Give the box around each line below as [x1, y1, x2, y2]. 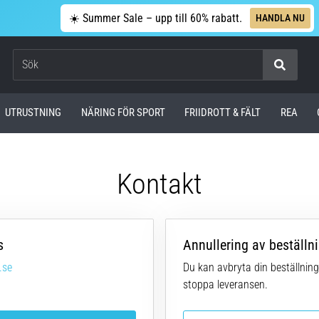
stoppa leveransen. [183, 277, 268, 291]
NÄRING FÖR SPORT [80, 106, 165, 120]
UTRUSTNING [5, 106, 62, 120]
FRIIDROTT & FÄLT [184, 106, 261, 120]
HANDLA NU [255, 11, 305, 23]
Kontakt [117, 167, 202, 201]
